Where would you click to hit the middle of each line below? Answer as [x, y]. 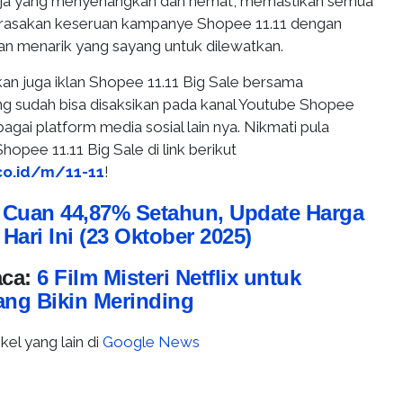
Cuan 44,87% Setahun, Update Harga [183, 213]
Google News [151, 342]
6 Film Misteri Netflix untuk [169, 278]
